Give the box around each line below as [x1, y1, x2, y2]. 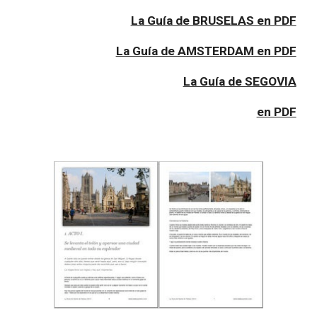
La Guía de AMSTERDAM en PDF [115, 43, 296, 58]
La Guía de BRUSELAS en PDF [130, 13, 296, 28]
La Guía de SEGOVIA [183, 74, 296, 88]
